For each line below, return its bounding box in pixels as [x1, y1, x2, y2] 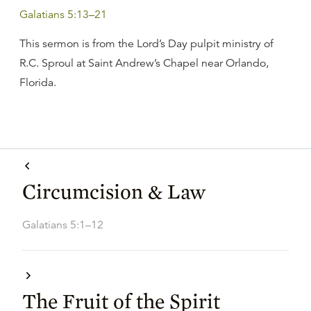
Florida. [19, 76, 56, 90]
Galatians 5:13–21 [19, 8, 107, 22]
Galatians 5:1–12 [22, 218, 103, 232]
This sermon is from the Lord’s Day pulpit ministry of [19, 37, 274, 51]
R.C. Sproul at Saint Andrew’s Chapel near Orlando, [19, 56, 269, 70]
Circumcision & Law [22, 178, 206, 203]
